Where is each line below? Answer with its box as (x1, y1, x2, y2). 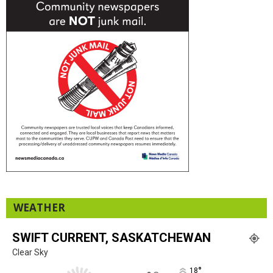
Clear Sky (12, 247, 48, 258)
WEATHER (13, 200, 65, 215)
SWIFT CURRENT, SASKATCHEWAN (12, 230, 211, 246)
